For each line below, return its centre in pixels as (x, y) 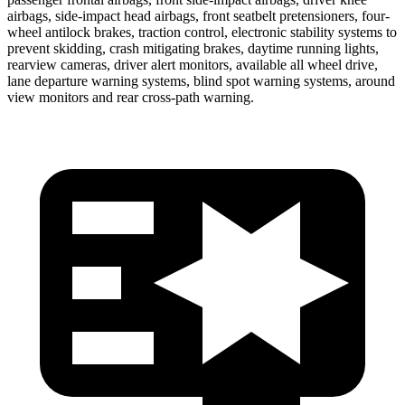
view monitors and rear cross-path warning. (131, 97)
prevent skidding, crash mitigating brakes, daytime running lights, (193, 48)
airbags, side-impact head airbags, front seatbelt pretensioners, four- (198, 15)
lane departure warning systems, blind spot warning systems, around (201, 80)
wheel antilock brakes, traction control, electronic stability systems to (202, 32)
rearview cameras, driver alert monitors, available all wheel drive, (193, 64)
